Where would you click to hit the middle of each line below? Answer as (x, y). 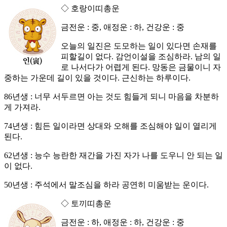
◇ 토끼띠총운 (86, 204)
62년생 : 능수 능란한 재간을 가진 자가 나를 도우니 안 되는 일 (113, 156)
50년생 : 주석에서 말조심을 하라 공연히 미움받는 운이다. (106, 185)
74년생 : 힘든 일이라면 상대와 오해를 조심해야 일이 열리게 (110, 126)
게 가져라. (22, 107)
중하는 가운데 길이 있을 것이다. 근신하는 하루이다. (97, 78)
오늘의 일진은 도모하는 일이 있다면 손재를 (139, 46)
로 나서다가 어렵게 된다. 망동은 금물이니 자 (141, 67)
